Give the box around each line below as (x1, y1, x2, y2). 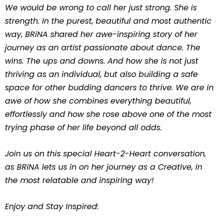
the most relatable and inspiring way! (5, 175, 154, 186)
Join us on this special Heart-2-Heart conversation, (5, 148, 206, 159)
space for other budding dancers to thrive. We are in (5, 82, 214, 93)
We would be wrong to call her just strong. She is (5, 2, 197, 13)
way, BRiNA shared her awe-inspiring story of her (5, 29, 197, 40)
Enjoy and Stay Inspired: (5, 201, 99, 212)
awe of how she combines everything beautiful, (5, 95, 191, 107)
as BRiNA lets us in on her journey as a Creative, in (5, 161, 202, 173)
